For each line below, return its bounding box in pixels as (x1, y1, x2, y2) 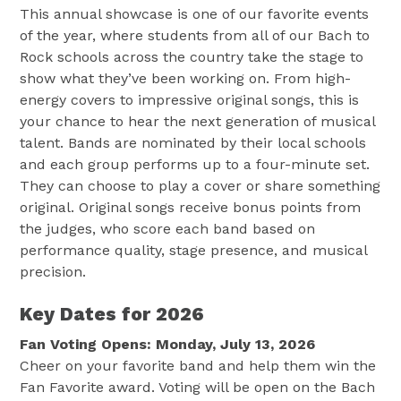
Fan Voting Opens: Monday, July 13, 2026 (20, 335, 316, 353)
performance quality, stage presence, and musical (20, 242, 368, 259)
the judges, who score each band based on (20, 220, 316, 237)
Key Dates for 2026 (20, 303, 205, 325)
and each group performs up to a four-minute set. (20, 156, 371, 173)
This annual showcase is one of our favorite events (20, 5, 370, 22)
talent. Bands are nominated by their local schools (20, 134, 367, 151)
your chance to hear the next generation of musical (20, 113, 376, 130)
